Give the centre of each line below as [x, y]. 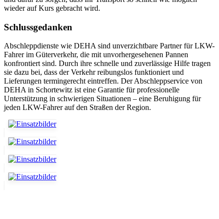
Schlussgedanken [38, 27]
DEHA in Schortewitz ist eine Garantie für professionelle [92, 90]
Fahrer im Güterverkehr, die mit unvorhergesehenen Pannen [96, 55]
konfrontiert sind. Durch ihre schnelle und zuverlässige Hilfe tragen [107, 64]
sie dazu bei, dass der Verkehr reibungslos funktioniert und [94, 72]
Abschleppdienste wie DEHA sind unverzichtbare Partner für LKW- [109, 46]
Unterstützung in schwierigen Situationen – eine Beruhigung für [102, 99]
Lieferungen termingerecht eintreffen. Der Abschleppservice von [103, 81]
